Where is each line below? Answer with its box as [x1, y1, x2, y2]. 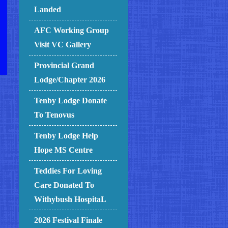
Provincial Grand [34, 61, 95, 70]
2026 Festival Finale [34, 216, 103, 225]
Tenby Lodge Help [34, 131, 99, 140]
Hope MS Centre [34, 146, 93, 155]
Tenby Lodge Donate [34, 96, 107, 105]
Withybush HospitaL [34, 195, 107, 204]
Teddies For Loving [34, 166, 102, 176]
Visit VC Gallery [34, 40, 92, 49]
